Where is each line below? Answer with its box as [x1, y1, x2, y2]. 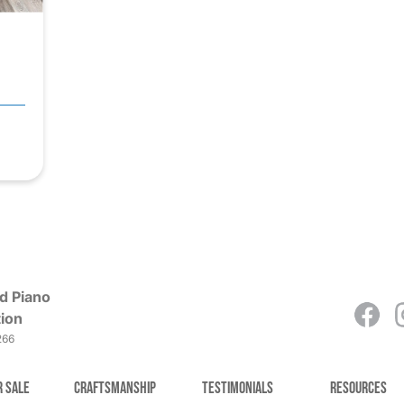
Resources [329, 379, 387, 399]
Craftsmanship [74, 379, 157, 399]
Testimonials [201, 379, 273, 399]
